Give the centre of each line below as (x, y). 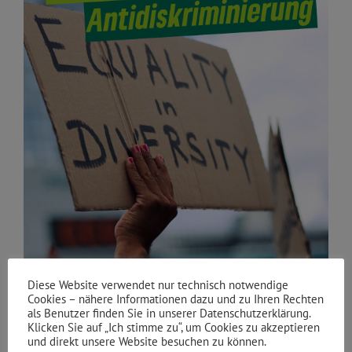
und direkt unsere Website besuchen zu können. (147, 341)
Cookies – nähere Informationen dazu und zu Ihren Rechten (176, 299)
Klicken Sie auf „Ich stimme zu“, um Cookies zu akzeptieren (174, 327)
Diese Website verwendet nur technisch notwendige (158, 285)
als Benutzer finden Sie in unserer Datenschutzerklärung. (169, 313)
